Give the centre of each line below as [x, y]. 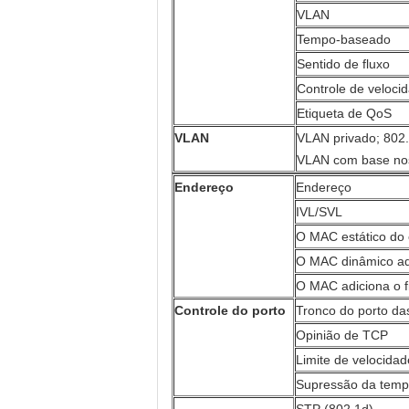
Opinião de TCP [342, 335]
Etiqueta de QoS [344, 113]
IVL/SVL [319, 212]
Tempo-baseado [344, 39]
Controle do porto [230, 310]
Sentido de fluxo [343, 64]
